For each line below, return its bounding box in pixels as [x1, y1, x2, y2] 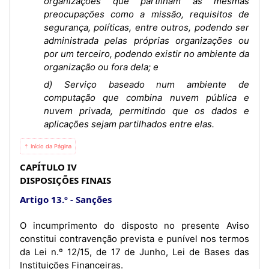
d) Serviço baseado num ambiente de [44, 79, 249, 90]
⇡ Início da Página [24, 143, 71, 150]
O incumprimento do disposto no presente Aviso [20, 220, 249, 231]
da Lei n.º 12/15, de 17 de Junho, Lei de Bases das [20, 246, 249, 258]
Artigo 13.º [20, 193, 68, 205]
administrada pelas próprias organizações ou [44, 34, 249, 46]
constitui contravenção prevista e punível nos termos [20, 233, 249, 244]
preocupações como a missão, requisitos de [44, 8, 249, 20]
